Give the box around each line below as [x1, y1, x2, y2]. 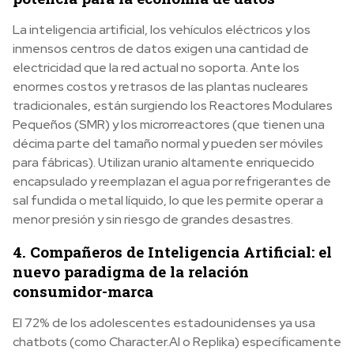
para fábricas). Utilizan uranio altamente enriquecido [13, 154, 314, 171]
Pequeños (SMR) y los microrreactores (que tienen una [13, 116, 325, 133]
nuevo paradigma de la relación [13, 262, 249, 281]
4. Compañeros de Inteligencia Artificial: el [13, 242, 332, 262]
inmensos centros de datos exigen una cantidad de [13, 40, 309, 57]
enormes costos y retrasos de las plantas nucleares [13, 78, 308, 95]
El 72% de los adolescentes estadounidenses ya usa [13, 314, 315, 331]
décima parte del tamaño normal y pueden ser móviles [13, 135, 323, 152]
